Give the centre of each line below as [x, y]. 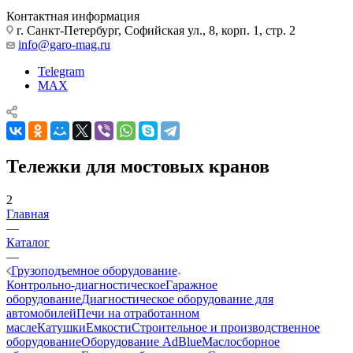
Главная [28, 214]
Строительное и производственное [226, 327]
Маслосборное [241, 341]
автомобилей [41, 313]
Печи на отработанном [138, 313]
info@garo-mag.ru [64, 44]
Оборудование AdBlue [141, 341]
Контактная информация [73, 16]
